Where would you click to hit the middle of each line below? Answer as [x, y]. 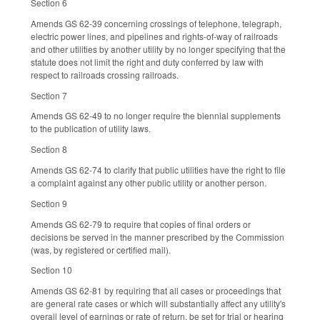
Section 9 [49, 203]
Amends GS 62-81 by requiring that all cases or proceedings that [156, 291]
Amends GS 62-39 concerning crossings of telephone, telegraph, [156, 23]
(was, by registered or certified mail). [101, 249]
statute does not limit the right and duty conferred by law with [147, 61]
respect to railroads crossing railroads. [105, 74]
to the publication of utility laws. [92, 129]
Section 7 [49, 95]
